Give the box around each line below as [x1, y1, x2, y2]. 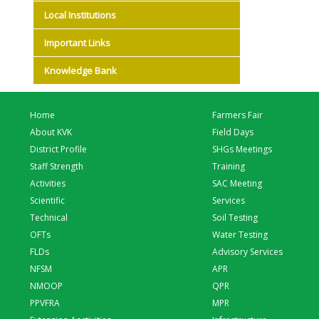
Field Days [212, 126, 253, 138]
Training [212, 160, 245, 172]
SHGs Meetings [212, 143, 272, 155]
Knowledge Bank [44, 64, 117, 77]
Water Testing [212, 229, 268, 241]
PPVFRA [30, 297, 60, 309]
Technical [30, 211, 68, 224]
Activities [30, 177, 66, 189]
